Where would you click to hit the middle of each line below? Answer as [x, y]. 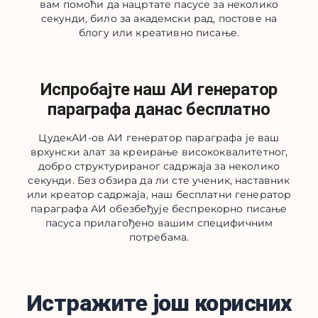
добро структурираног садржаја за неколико [159, 166]
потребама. [159, 237]
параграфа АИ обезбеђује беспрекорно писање [159, 209]
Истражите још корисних [159, 303]
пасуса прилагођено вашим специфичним [159, 223]
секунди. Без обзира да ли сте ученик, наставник [159, 180]
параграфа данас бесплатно [159, 109]
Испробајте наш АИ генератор [159, 89]
